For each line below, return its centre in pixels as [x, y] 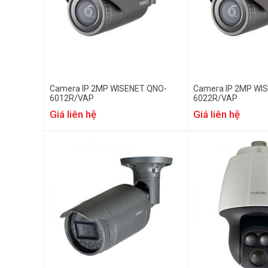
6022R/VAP [215, 98]
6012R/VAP [72, 98]
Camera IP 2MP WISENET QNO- [108, 89]
